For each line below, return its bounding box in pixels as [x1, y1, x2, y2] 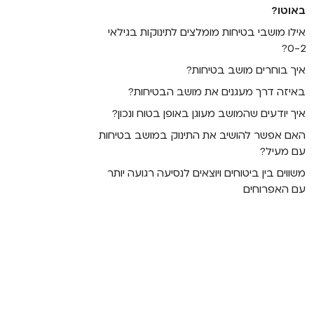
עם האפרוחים [243, 182, 306, 196]
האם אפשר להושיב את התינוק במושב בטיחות [99, 128, 306, 142]
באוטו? [271, 3, 306, 18]
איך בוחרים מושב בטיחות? [186, 62, 306, 77]
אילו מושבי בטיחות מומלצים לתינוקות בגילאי [108, 25, 306, 39]
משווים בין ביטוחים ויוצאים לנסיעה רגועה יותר [107, 165, 306, 180]
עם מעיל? [260, 144, 306, 158]
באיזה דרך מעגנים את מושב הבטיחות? [128, 84, 306, 99]
